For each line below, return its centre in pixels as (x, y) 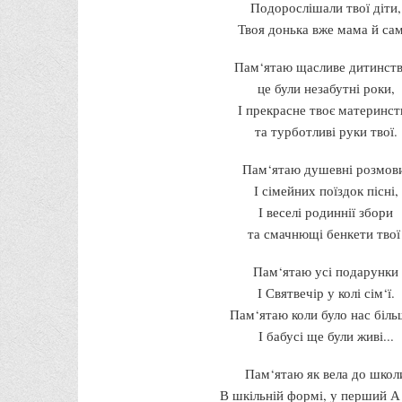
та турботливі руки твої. (326, 131)
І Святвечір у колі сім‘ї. (326, 292)
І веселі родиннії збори (326, 211)
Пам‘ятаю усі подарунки (326, 271)
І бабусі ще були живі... (326, 335)
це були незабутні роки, (326, 87)
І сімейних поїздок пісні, (326, 190)
